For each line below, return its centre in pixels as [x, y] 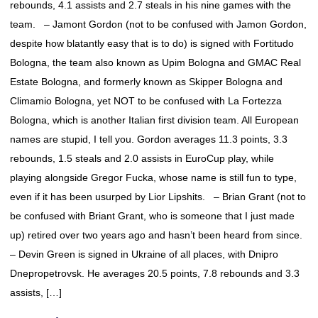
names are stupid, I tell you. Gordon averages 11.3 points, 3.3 [149, 139]
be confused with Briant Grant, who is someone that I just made [152, 216]
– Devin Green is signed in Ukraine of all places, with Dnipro [144, 254]
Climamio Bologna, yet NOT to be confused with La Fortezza [146, 101]
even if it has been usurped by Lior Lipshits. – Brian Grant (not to [158, 197]
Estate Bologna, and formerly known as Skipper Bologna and [146, 82]
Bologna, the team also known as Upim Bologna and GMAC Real [155, 62]
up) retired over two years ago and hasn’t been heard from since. [159, 235]
